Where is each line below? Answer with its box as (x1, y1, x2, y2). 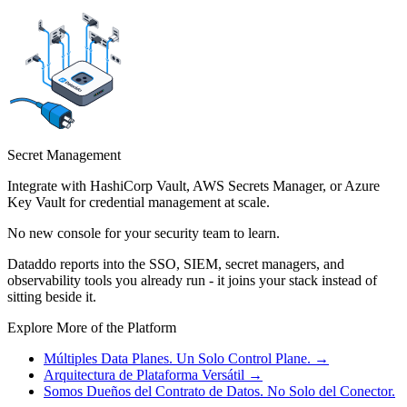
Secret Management (7, 147, 121, 164)
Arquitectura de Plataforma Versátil (44, 367, 244, 383)
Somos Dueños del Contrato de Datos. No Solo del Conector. (44, 383, 395, 400)
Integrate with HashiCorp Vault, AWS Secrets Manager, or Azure (7, 178, 380, 194)
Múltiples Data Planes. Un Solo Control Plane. (44, 351, 311, 367)
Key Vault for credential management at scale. (7, 194, 270, 211)
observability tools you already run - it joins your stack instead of (7, 273, 377, 289)
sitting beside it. (7, 289, 96, 305)
